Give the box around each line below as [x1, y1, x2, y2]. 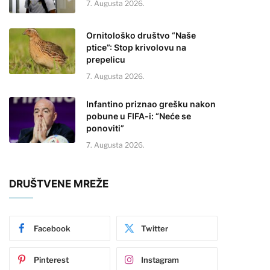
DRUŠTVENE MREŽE [9, 178, 108, 190]
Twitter [141, 224, 168, 234]
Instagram [141, 255, 179, 265]
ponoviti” [86, 123, 124, 134]
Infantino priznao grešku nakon [86, 99, 216, 110]
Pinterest [34, 255, 69, 265]
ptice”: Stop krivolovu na [86, 42, 186, 53]
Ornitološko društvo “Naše [86, 30, 196, 41]
